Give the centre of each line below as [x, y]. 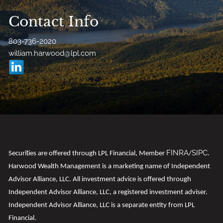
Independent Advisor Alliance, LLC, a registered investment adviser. [108, 193]
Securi [18, 154]
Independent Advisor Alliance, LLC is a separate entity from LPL [102, 206]
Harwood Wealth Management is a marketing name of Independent [110, 167]
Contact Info [54, 22]
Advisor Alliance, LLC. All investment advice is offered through [100, 180]
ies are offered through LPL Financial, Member [98, 154]
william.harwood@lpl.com [53, 54]
